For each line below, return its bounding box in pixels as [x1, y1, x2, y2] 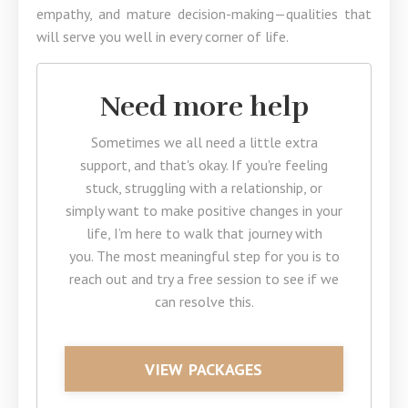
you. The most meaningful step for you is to [68, 247, 340, 265]
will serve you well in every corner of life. [36, 27, 289, 46]
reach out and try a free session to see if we [69, 270, 339, 288]
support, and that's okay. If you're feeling [80, 156, 328, 174]
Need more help [99, 90, 309, 124]
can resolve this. [154, 292, 254, 311]
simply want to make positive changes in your [66, 201, 342, 219]
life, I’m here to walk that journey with [86, 224, 322, 242]
